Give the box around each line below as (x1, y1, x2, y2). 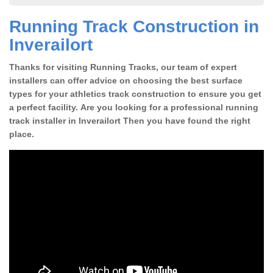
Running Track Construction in (9, 16, 259, 36)
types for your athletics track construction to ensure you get (9, 88, 261, 99)
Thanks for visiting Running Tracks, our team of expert (9, 62, 237, 72)
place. (9, 129, 34, 139)
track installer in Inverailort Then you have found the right (9, 115, 250, 126)
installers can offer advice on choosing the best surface (9, 75, 243, 85)
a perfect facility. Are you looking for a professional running (9, 102, 258, 112)
